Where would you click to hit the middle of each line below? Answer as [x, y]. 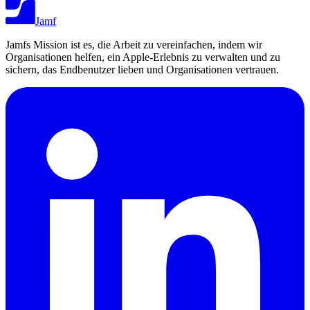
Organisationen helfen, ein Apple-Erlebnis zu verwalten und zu [143, 57]
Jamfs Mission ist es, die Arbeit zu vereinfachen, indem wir [134, 44]
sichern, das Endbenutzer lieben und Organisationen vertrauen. [142, 69]
